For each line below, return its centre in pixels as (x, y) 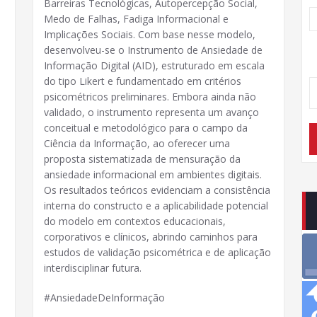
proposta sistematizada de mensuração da (142, 159)
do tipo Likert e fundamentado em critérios (143, 81)
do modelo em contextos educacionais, (135, 221)
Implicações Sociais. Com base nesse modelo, (150, 34)
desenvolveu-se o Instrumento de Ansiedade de (153, 50)
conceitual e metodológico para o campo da (146, 128)
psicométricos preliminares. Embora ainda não (150, 97)
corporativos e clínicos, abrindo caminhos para (151, 237)
